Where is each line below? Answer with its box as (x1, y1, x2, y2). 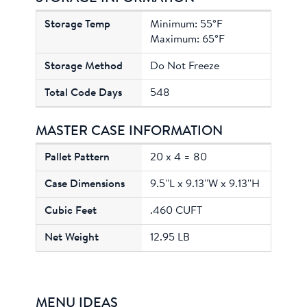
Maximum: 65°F (149, 34, 225, 45)
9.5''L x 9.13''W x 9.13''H (149, 178, 260, 190)
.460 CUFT (149, 205, 202, 217)
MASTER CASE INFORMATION (36, 124, 223, 138)
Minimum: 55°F (149, 19, 223, 30)
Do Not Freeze (149, 60, 219, 72)
